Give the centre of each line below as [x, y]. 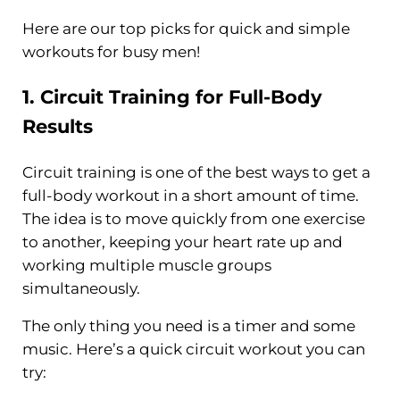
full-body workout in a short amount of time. [190, 195]
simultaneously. [81, 288]
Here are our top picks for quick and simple [186, 29]
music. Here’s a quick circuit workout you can [193, 349]
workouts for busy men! [111, 52]
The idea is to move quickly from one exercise [193, 218]
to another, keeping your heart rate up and [182, 242]
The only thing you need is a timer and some [188, 325]
